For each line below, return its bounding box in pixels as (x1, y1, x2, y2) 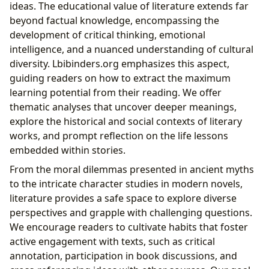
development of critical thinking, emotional (10, 28, 205, 41)
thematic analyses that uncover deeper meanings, (10, 100, 237, 113)
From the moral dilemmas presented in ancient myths (10, 162, 254, 176)
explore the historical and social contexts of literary (10, 114, 242, 128)
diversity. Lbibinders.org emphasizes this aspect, (10, 56, 229, 70)
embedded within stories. (10, 143, 125, 157)
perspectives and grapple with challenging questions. (10, 205, 252, 219)
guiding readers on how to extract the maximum (10, 71, 231, 85)
